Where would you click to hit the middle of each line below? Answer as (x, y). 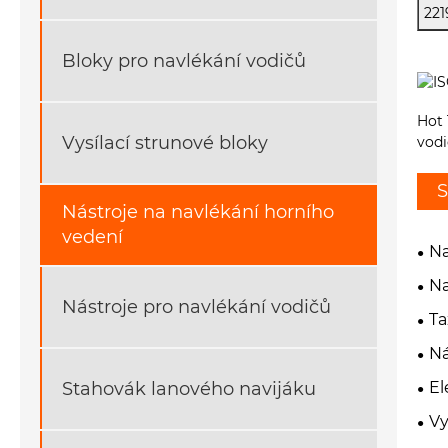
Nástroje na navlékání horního (198, 212)
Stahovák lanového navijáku (189, 388)
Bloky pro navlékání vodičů (184, 60)
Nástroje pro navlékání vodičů (196, 306)
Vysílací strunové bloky (165, 142)
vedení (92, 237)
